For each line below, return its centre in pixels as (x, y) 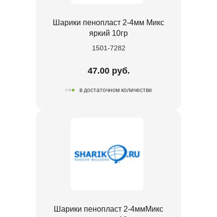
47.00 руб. (108, 70)
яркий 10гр (108, 33)
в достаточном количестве (116, 90)
